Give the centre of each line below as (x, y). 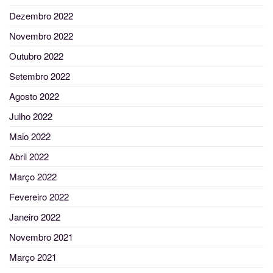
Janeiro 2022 (35, 217)
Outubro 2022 (36, 56)
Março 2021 (33, 257)
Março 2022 (33, 177)
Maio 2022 (30, 136)
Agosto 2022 (34, 96)
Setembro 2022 (40, 76)
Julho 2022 (31, 116)
